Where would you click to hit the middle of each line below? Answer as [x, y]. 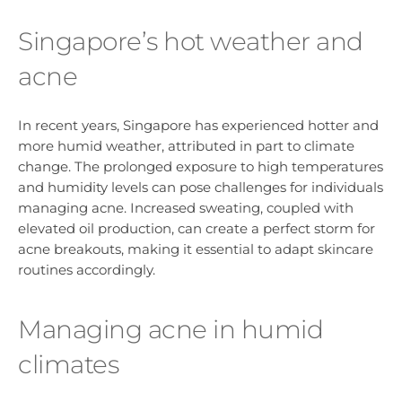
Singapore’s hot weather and [191, 41]
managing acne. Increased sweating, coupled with [186, 208]
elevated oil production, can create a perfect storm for [197, 229]
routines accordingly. [87, 270]
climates [68, 365]
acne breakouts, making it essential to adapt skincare [196, 249]
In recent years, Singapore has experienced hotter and [198, 126]
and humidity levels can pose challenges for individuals [201, 188]
